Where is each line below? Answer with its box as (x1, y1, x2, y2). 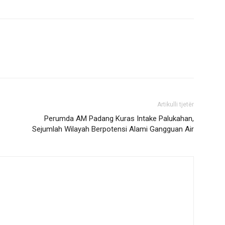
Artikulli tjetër (157, 100, 194, 108)
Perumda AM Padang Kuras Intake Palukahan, (44, 114, 194, 123)
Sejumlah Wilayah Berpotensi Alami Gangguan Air (32, 124, 194, 134)
